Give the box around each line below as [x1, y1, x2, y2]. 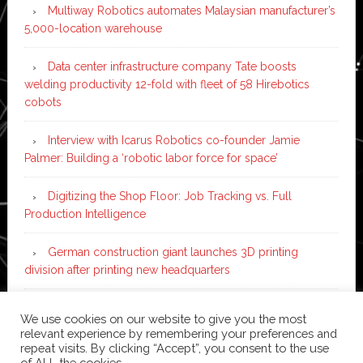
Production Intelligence [23, 207, 146, 220]
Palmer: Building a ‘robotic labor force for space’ [23, 151, 278, 164]
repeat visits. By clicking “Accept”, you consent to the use [20, 341, 329, 355]
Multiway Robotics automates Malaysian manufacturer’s [47, 3, 335, 17]
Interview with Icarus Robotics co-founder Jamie [47, 133, 300, 147]
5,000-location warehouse [23, 21, 162, 35]
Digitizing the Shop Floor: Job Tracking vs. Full [47, 189, 292, 203]
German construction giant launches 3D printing [47, 245, 298, 258]
